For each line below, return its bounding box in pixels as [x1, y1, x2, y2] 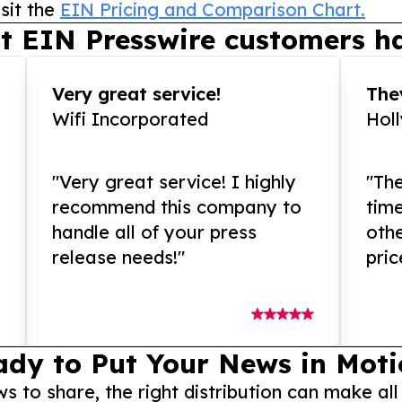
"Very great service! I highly [52, 170, 297, 194]
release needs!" [52, 246, 186, 269]
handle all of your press [52, 221, 258, 244]
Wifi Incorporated [52, 108, 209, 131]
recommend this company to [52, 196, 302, 219]
